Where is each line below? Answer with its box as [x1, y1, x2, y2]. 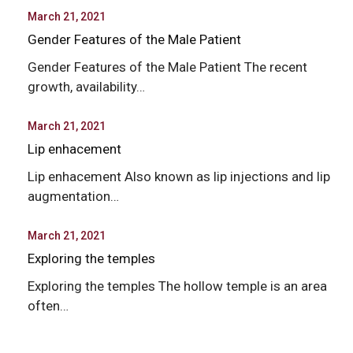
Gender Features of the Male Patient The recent [28, 59, 307, 75]
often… [28, 298, 69, 314]
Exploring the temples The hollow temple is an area [28, 278, 327, 294]
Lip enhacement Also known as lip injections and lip [28, 169, 330, 184]
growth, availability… [28, 79, 145, 95]
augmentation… [28, 188, 119, 204]
